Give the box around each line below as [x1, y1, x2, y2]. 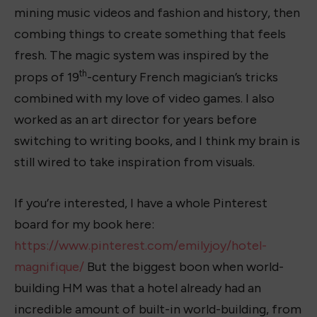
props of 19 [14, 69, 79, 86]
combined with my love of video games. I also [14, 91, 275, 107]
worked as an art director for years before [14, 112, 257, 128]
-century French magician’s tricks [87, 69, 278, 86]
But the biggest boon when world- [84, 258, 284, 275]
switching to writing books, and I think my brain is [14, 133, 300, 149]
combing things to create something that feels [14, 26, 286, 42]
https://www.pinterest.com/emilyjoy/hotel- [14, 237, 267, 253]
